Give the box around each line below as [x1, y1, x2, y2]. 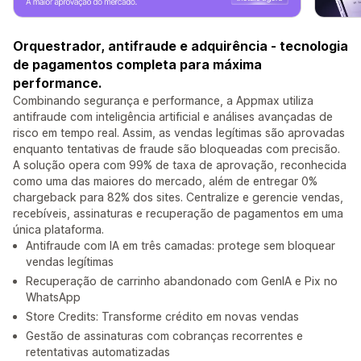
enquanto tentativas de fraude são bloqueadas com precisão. [13, 142, 340, 156]
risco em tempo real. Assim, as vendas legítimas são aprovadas [13, 126, 345, 140]
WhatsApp [26, 290, 81, 305]
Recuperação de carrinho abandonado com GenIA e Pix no [26, 274, 338, 288]
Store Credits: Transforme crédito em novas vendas [26, 309, 299, 324]
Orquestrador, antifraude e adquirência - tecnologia [13, 38, 348, 55]
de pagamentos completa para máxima [13, 56, 262, 73]
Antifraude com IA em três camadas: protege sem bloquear [26, 239, 335, 253]
